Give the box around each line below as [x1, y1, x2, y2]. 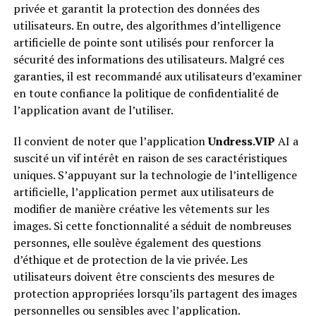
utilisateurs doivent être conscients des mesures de [13, 269, 274, 285]
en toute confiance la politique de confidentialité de [13, 85, 279, 102]
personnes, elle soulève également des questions [13, 235, 261, 251]
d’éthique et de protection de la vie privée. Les [13, 252, 248, 268]
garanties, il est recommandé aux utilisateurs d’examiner [13, 68, 302, 85]
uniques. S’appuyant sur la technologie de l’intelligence [13, 167, 297, 183]
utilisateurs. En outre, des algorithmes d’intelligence [13, 18, 281, 34]
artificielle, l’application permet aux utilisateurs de [13, 184, 274, 200]
